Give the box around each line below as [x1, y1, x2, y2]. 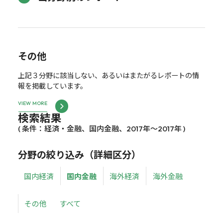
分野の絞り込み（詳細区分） [17, 147, 141, 162]
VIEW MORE [17, 100, 48, 107]
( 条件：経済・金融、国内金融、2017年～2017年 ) [17, 123, 185, 133]
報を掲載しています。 [17, 80, 87, 91]
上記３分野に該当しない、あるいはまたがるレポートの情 [17, 70, 199, 81]
